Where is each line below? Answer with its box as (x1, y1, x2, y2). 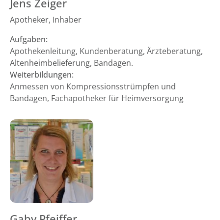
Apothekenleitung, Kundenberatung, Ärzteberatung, (10, 46, 203, 56)
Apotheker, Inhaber (10, 14, 82, 25)
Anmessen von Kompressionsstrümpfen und (10, 81, 176, 92)
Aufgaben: (10, 34, 48, 45)
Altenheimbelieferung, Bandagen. (10, 57, 133, 68)
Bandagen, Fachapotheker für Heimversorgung (10, 93, 184, 104)
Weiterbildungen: (10, 69, 74, 80)
